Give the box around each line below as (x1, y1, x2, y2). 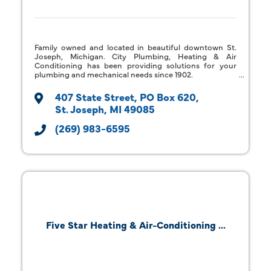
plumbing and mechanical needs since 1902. (34, 68, 194, 79)
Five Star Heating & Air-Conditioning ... (45, 218, 226, 231)
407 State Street (55, 89, 135, 103)
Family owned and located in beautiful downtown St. (34, 41, 237, 52)
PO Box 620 (140, 89, 197, 103)
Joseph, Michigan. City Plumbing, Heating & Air (34, 50, 237, 61)
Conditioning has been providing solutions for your (34, 59, 237, 70)
